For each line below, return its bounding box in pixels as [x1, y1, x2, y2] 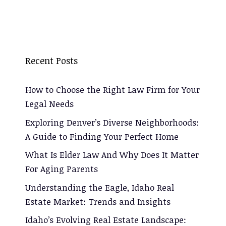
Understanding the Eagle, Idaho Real [25, 181, 174, 193]
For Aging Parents [25, 163, 98, 175]
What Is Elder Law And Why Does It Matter [25, 149, 199, 161]
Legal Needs [25, 98, 74, 110]
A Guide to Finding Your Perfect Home [25, 130, 179, 142]
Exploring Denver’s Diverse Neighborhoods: [25, 116, 199, 128]
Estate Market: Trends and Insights [25, 195, 171, 207]
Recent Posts [25, 54, 78, 67]
